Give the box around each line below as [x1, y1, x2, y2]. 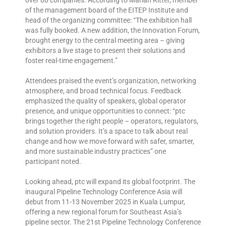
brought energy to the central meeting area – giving [25, 36, 185, 44]
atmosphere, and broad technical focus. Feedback [25, 86, 181, 95]
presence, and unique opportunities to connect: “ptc [25, 106, 185, 115]
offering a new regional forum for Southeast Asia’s [25, 207, 182, 216]
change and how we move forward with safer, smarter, [25, 137, 194, 145]
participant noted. [25, 157, 81, 165]
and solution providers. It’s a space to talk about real [25, 127, 188, 135]
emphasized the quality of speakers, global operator [25, 96, 186, 105]
